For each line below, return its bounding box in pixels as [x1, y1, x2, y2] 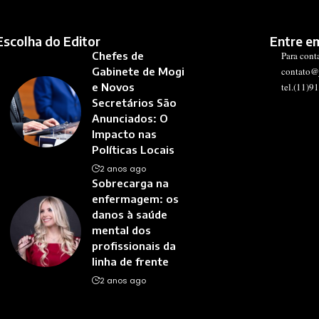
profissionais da [91, 239, 176, 253]
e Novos [91, 80, 135, 94]
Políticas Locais [91, 143, 174, 157]
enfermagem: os [91, 192, 179, 206]
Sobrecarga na [91, 177, 169, 190]
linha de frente [91, 255, 169, 268]
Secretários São [91, 96, 177, 110]
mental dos [91, 224, 151, 237]
